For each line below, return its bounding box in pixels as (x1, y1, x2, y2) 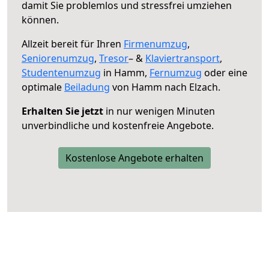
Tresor (99, 51, 128, 65)
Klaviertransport (145, 51, 220, 65)
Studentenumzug (22, 65, 101, 79)
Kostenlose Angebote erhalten (65, 151, 204, 165)
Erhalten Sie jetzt (22, 104, 103, 118)
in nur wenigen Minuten (103, 104, 215, 118)
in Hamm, (101, 65, 150, 79)
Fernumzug (150, 65, 202, 79)
